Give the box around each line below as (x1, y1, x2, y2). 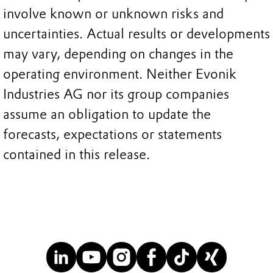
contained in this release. (3, 146, 150, 163)
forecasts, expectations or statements (3, 126, 222, 143)
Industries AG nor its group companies (3, 86, 229, 103)
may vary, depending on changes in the (3, 46, 233, 63)
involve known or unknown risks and (3, 5, 224, 23)
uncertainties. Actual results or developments (3, 26, 270, 43)
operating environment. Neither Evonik (3, 66, 236, 83)
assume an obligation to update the (3, 106, 211, 123)
